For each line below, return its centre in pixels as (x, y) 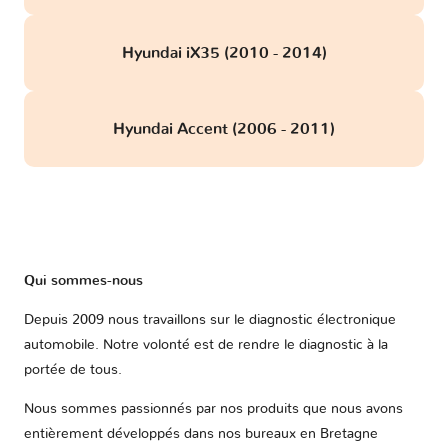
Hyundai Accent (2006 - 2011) (224, 129)
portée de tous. (73, 370)
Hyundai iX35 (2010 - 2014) (224, 53)
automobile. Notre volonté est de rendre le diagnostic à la (206, 345)
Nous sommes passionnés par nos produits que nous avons (213, 409)
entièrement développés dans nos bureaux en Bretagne (201, 434)
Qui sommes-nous (83, 281)
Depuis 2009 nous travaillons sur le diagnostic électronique (210, 320)
